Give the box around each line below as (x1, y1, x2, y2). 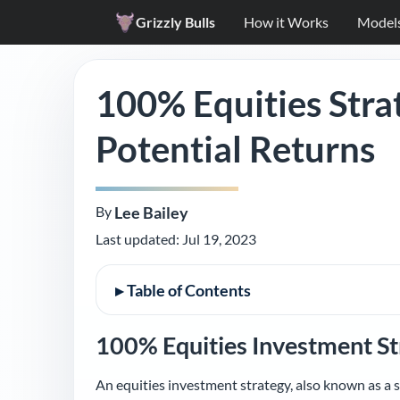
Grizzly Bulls (136, 12, 215, 30)
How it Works (244, 12, 329, 30)
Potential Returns (96, 127, 375, 171)
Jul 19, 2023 (182, 230, 256, 248)
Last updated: (96, 230, 182, 248)
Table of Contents (126, 280, 251, 301)
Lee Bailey (114, 203, 188, 222)
